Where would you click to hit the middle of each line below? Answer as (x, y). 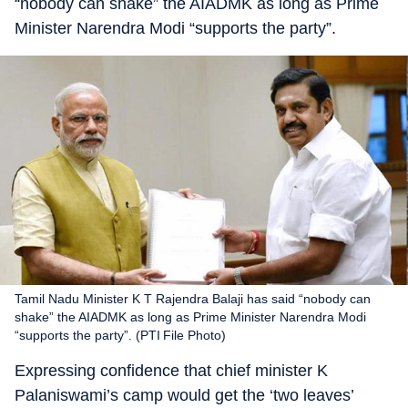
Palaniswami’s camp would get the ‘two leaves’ (184, 395)
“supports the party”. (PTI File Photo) (120, 335)
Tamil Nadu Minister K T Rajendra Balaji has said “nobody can (193, 298)
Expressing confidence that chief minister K (171, 370)
